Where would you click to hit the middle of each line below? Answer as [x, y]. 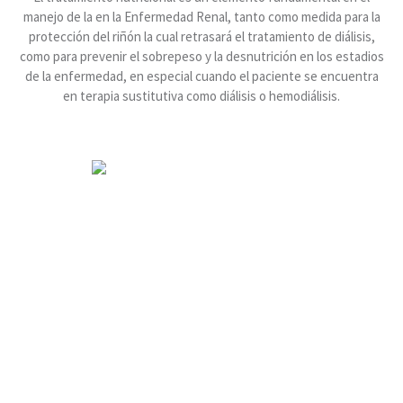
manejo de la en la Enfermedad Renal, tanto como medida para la [201, 16]
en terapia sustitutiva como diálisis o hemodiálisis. [201, 95]
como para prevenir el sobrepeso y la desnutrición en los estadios [201, 56]
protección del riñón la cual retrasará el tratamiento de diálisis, [201, 36]
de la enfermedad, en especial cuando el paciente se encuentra [201, 76]
